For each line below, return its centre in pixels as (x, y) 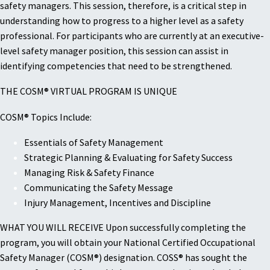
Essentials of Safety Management (94, 143)
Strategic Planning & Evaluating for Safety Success (128, 158)
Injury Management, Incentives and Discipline (118, 203)
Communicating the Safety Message (99, 188)
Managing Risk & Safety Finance (89, 173)
